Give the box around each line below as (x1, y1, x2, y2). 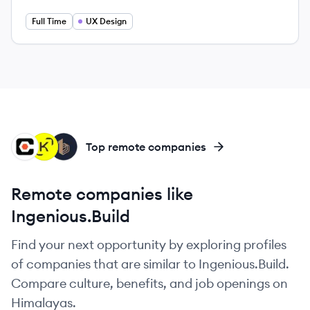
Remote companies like (11, 183, 193, 204)
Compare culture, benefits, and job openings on (11, 275, 288, 291)
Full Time (32, 16, 66, 26)
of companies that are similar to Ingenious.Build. (11, 256, 289, 272)
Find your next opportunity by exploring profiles (11, 237, 286, 253)
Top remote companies (86, 140, 206, 154)
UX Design (86, 16, 127, 26)
